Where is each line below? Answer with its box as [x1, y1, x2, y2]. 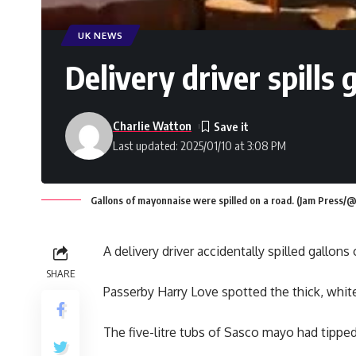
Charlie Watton [113, 118, 192, 133]
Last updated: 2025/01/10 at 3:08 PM [113, 138, 286, 153]
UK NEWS [78, 29, 123, 42]
